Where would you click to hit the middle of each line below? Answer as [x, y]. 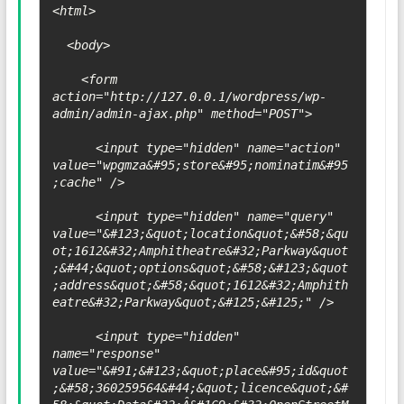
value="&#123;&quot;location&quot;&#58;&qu [200, 234]
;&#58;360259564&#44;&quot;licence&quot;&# [200, 388]
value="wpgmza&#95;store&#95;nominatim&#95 [200, 165]
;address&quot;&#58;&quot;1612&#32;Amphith [200, 285]
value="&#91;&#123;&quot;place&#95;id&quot [200, 371]
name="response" [106, 354]
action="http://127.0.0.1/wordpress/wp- [189, 97]
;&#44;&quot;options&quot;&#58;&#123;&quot [200, 268]
